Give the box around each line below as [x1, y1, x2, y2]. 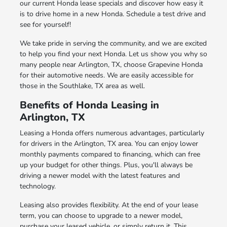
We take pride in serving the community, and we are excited [19, 38, 207, 48]
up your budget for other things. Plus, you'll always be [19, 160, 193, 170]
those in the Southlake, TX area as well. [19, 81, 145, 91]
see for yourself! [19, 19, 71, 29]
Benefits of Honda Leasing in [19, 98, 159, 112]
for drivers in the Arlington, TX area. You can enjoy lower [19, 138, 198, 148]
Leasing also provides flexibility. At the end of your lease [19, 200, 198, 210]
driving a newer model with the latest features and [19, 170, 180, 180]
